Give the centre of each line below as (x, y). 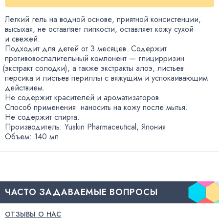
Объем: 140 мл (32, 137)
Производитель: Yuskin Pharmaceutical (71, 127)
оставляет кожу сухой (157, 29)
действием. (25, 88)
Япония (153, 127)
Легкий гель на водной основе (58, 20)
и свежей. (22, 39)
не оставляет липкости (76, 29)
